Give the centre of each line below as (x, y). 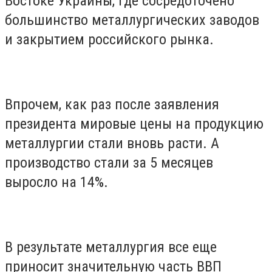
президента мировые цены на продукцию (134, 124)
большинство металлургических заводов (132, 20)
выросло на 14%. (56, 182)
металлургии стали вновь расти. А (112, 143)
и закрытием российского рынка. (109, 39)
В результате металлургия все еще (111, 247)
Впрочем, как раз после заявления (112, 104)
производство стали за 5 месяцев (109, 162)
